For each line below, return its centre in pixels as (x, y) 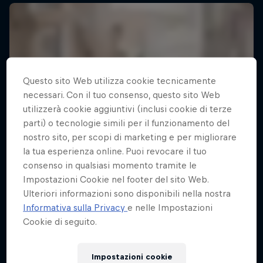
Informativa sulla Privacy (75, 207)
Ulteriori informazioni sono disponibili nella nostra (127, 193)
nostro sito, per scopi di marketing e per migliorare (130, 137)
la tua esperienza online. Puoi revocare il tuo (115, 151)
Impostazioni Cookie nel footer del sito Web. (116, 179)
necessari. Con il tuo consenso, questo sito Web (122, 95)
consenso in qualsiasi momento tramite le (110, 165)
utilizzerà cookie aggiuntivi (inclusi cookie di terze (128, 109)
